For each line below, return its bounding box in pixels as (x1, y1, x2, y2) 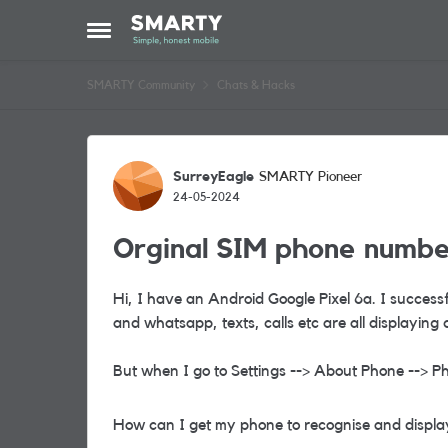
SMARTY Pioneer (259, 170, 362, 184)
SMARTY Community (87, 79, 195, 91)
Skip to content (151, 22, 242, 36)
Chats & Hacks (217, 79, 295, 91)
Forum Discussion (85, 137, 330, 169)
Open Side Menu (86, 28, 200, 44)
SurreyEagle (173, 169, 254, 184)
